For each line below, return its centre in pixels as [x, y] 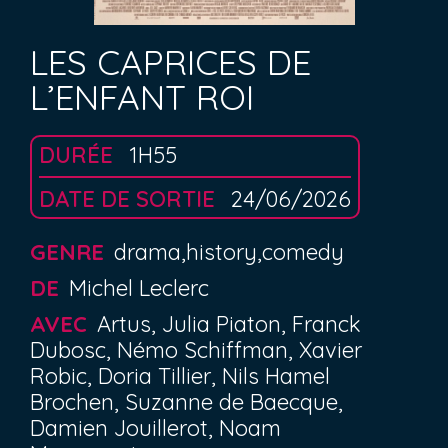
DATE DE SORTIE [130, 199]
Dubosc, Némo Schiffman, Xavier [196, 350]
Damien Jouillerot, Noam [155, 428]
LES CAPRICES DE [170, 62]
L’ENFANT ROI [142, 97]
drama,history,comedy [229, 252]
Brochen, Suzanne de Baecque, [186, 402]
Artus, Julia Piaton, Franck [229, 324]
